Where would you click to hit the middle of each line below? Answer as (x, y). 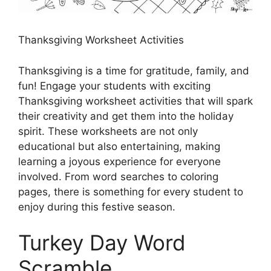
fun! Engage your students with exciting (114, 86)
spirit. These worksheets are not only (108, 131)
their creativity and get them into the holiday (126, 116)
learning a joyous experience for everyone (119, 161)
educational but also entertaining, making (119, 146)
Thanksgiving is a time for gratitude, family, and (134, 70)
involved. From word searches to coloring (118, 176)
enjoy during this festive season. (97, 207)
